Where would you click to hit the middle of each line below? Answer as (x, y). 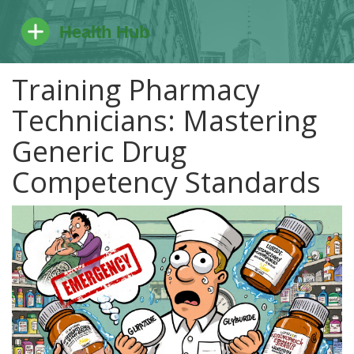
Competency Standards (166, 182)
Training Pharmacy (136, 90)
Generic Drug (99, 151)
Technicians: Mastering (164, 121)
